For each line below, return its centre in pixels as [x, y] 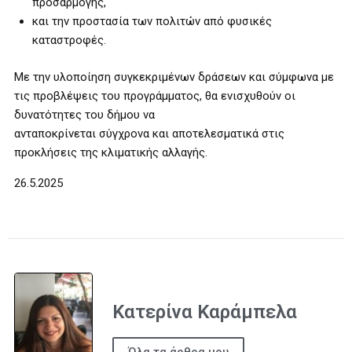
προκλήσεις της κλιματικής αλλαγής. [111, 152]
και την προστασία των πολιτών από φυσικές [152, 21]
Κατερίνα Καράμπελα [205, 312]
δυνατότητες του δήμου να [84, 114]
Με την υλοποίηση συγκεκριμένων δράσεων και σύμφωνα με [174, 77]
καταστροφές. [69, 40]
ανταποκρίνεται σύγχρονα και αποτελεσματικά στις [149, 133]
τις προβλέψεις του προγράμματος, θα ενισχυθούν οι [155, 95]
